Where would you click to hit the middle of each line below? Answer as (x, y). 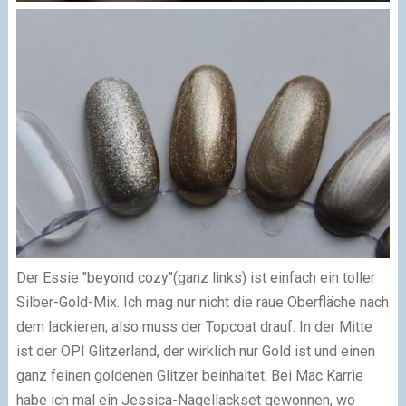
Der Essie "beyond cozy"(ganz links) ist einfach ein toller (195, 278)
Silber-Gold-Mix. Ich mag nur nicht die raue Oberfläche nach (202, 303)
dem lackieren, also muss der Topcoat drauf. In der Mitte (194, 327)
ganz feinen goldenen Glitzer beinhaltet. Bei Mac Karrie (189, 376)
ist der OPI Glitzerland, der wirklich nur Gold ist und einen (195, 352)
